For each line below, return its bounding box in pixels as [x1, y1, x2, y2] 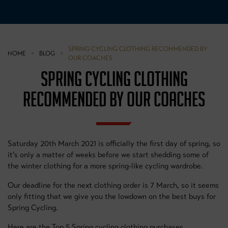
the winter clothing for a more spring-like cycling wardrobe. [8, 161, 203, 170]
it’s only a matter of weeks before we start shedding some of [8, 150, 209, 159]
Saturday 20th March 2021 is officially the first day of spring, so [8, 139, 220, 148]
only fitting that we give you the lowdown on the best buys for [8, 192, 216, 201]
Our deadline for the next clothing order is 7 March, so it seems [8, 181, 219, 190]
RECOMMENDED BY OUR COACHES [23, 88, 205, 110]
